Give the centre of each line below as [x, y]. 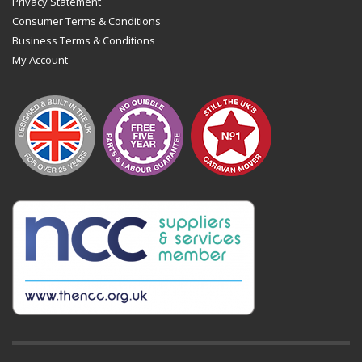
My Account [40, 59]
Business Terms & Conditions [84, 40]
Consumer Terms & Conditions [86, 21]
